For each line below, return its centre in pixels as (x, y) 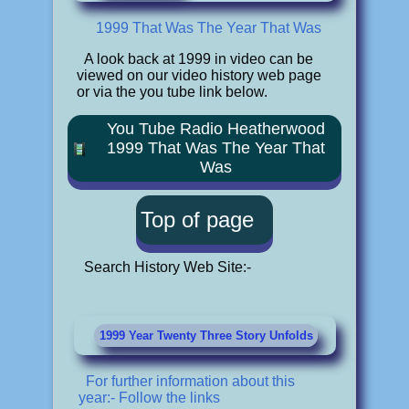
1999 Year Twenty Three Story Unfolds (206, 335)
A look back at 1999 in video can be (199, 58)
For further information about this (190, 381)
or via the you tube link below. (173, 91)
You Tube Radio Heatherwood (216, 128)
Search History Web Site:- (168, 267)
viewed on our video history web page (199, 75)
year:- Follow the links (149, 397)
